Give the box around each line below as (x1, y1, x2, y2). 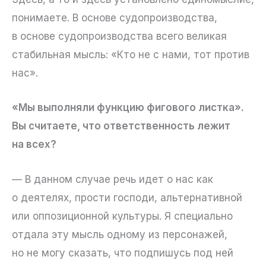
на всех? (12, 138, 56, 151)
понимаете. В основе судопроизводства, (12, 12, 217, 24)
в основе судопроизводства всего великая (12, 30, 227, 43)
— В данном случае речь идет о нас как (12, 173, 213, 185)
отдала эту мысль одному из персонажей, (12, 228, 227, 240)
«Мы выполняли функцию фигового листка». (12, 102, 244, 114)
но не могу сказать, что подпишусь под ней (12, 246, 233, 259)
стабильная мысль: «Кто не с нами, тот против (12, 49, 249, 61)
